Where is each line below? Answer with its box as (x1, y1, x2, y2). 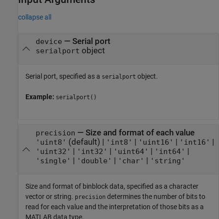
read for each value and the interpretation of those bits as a (25, 203, 204, 211)
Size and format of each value (85, 128, 195, 137)
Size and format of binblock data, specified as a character (25, 182, 198, 191)
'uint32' (35, 147, 71, 155)
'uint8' (35, 138, 66, 146)
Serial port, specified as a (25, 72, 102, 80)
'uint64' (113, 147, 149, 155)
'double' (76, 156, 112, 165)
